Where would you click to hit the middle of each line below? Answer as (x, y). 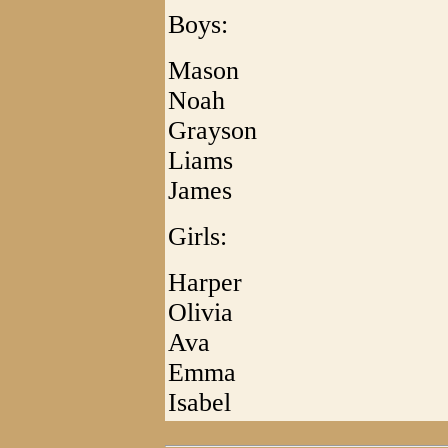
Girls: (197, 236)
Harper (205, 282)
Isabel (199, 402)
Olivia (200, 312)
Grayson (212, 130)
